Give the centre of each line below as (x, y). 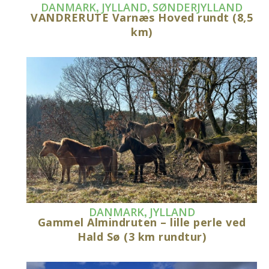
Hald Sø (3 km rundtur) (142, 236)
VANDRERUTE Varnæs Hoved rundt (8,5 (142, 17)
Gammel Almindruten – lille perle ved (142, 222)
